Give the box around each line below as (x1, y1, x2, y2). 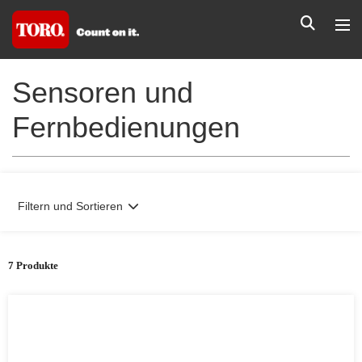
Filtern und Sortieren (18, 200, 123, 213)
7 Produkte (8, 259, 58, 271)
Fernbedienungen (12, 111, 240, 144)
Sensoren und (12, 76, 193, 109)
